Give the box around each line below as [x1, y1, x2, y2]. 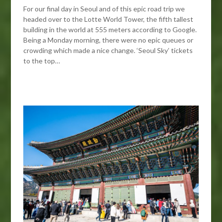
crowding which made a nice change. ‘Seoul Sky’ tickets [23, 46, 193, 55]
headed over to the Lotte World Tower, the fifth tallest [23, 15, 194, 24]
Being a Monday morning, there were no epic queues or [23, 36, 194, 45]
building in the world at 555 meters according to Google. [23, 25, 197, 34]
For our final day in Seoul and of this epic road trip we [23, 4, 185, 13]
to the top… [23, 56, 60, 65]
